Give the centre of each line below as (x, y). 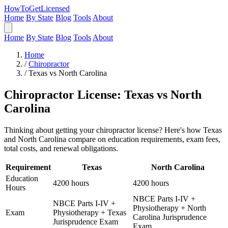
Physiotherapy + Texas (90, 212)
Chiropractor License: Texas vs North (103, 94)
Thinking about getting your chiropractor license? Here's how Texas (113, 130)
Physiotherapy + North (169, 208)
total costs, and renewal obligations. (61, 148)
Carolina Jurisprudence (170, 217)
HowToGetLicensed (37, 8)
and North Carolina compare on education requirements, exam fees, (112, 139)
